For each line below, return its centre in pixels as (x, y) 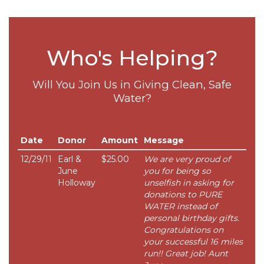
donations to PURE (183, 195)
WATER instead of (181, 207)
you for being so (177, 171)
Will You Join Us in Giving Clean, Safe (132, 85)
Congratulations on (184, 230)
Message (164, 141)
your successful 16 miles (193, 242)
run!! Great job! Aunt (186, 254)
